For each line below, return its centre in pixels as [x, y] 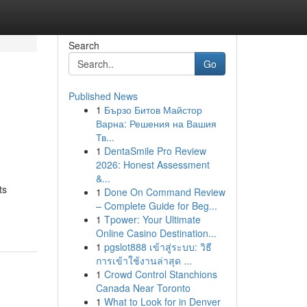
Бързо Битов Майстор [153, 110]
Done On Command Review [164, 192]
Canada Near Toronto [143, 288]
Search [84, 45]
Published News [103, 96]
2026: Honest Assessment [152, 164]
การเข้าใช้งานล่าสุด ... [144, 260]
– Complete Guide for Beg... [156, 206]
